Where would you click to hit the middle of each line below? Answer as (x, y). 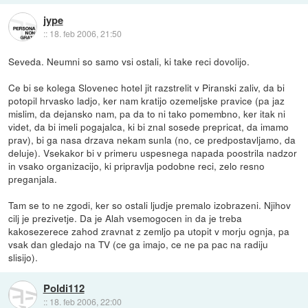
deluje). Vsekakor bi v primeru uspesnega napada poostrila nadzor (153, 152)
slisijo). (23, 257)
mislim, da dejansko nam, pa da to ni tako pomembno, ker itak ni (147, 113)
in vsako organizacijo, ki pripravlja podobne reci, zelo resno (137, 165)
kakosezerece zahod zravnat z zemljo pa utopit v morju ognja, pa (149, 231)
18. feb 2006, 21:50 (85, 33)
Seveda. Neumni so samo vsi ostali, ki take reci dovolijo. (129, 61)
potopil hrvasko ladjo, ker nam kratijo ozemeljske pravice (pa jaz (147, 100)
